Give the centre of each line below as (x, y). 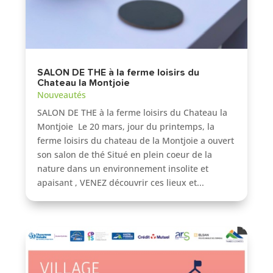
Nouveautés (62, 95)
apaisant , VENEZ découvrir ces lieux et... (121, 183)
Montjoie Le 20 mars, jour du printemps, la (126, 127)
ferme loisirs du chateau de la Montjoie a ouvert (136, 141)
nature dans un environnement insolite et (123, 169)
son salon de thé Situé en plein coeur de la (125, 155)
